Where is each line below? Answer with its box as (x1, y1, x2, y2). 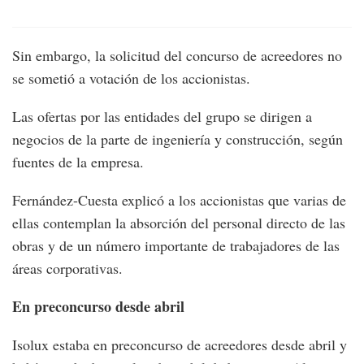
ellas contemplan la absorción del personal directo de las (12, 213, 345, 233)
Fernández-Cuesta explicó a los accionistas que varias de (12, 190, 346, 210)
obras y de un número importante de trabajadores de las (12, 236, 340, 256)
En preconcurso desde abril (12, 296, 184, 318)
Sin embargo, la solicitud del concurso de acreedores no (12, 45, 342, 66)
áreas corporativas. (12, 258, 123, 279)
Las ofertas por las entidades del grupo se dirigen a (12, 106, 312, 127)
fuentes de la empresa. (12, 152, 144, 172)
